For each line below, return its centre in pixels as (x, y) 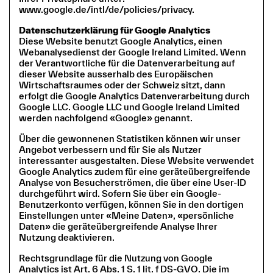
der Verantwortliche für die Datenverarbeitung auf (127, 63)
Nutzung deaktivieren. (67, 237)
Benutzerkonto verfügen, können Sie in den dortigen (131, 204)
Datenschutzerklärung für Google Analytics (115, 30)
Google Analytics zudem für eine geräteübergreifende (135, 171)
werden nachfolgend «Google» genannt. (106, 118)
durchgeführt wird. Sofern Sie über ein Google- (120, 193)
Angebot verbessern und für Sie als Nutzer (110, 149)
